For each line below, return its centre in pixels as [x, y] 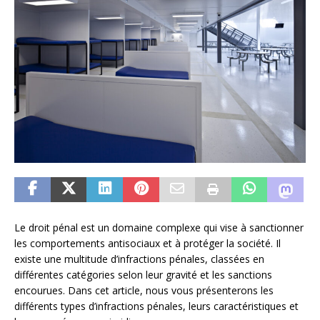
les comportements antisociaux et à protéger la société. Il [147, 243]
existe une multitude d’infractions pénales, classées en [139, 259]
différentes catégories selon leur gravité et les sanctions [143, 274]
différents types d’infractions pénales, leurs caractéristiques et [156, 306]
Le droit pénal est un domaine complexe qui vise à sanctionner [159, 227]
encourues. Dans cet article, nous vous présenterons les [144, 290]
